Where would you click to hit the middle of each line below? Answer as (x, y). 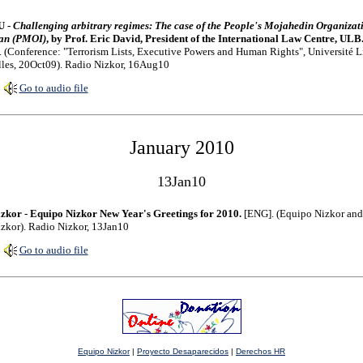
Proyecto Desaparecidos (183, 351)
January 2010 (181, 147)
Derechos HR (261, 351)
